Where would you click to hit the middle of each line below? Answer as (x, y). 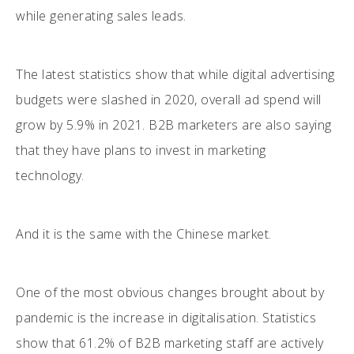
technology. (52, 175)
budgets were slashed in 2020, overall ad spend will (169, 99)
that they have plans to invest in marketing (141, 150)
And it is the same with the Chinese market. (145, 233)
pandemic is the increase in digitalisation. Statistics (166, 317)
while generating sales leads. (101, 15)
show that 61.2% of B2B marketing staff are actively (170, 343)
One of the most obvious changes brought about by (170, 292)
